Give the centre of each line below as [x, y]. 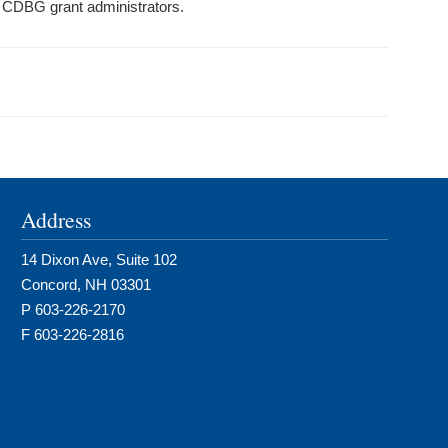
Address [55, 219]
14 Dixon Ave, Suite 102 [98, 259]
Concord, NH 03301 [85, 284]
